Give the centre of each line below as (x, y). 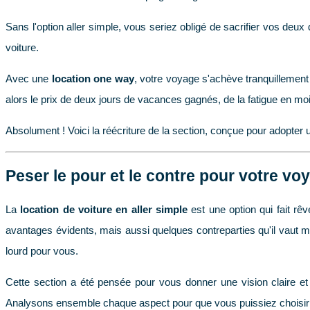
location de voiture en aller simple (104, 210)
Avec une (29, 78)
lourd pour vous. (42, 251)
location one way (93, 78)
